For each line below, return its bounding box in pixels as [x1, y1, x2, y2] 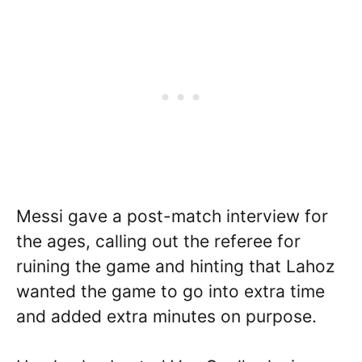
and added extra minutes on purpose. [16, 305, 317, 326]
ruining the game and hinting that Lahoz [16, 255, 335, 276]
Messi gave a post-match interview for [16, 205, 328, 226]
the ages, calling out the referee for [16, 230, 301, 251]
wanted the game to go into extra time [16, 280, 325, 301]
